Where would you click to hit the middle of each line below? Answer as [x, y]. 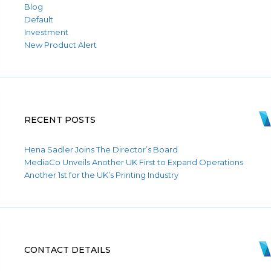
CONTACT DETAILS [67, 250]
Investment [46, 32]
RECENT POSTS [60, 120]
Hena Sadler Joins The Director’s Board [101, 149]
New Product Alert [60, 45]
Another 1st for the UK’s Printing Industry [101, 175]
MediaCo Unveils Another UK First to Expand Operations [134, 162]
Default [39, 19]
